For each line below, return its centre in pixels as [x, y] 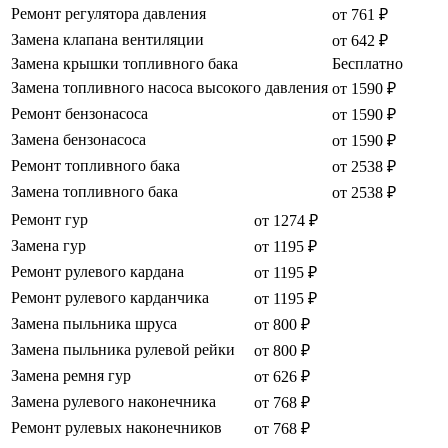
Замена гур [48, 246]
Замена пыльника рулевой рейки [123, 350]
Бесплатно [367, 64]
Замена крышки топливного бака [124, 64]
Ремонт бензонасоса [79, 114]
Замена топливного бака [94, 192]
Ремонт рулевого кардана [97, 272]
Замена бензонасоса [78, 140]
